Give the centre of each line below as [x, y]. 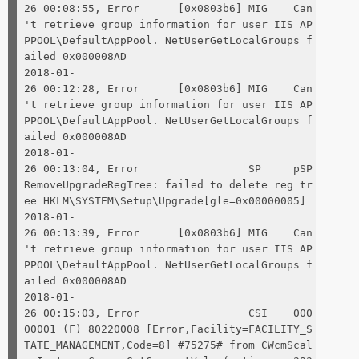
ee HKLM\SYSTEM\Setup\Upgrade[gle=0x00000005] [165, 200]
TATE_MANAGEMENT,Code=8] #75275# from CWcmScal [168, 345]
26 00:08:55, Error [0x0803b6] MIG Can [168, 8]
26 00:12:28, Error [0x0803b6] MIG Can [168, 88]
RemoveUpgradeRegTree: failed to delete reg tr [168, 184]
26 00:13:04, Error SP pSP [168, 168]
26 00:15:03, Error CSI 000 [168, 313]
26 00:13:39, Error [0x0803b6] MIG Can [168, 232]
